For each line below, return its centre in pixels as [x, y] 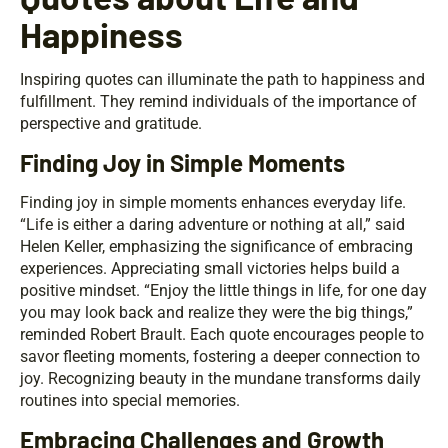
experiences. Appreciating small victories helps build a [210, 269]
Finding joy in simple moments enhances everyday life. [213, 203]
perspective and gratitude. [111, 124]
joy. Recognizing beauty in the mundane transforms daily [220, 379]
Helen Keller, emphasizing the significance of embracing [216, 247]
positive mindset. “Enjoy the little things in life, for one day [223, 291]
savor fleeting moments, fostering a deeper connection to [220, 357]
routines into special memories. [130, 401]
